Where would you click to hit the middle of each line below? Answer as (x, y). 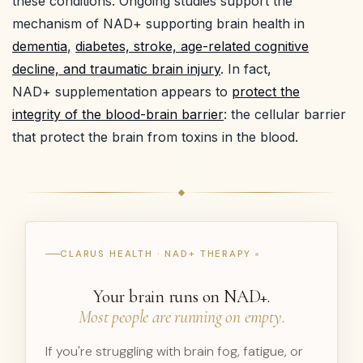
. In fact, (246, 68)
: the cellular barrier (285, 114)
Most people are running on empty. (181, 316)
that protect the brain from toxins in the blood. (155, 137)
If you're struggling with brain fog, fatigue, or (174, 351)
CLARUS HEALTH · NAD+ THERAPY (156, 254)
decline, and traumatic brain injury (116, 68)
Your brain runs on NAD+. (181, 296)
